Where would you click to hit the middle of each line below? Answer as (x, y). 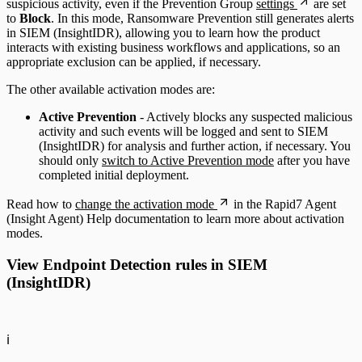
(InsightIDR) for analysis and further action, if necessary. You (195, 146)
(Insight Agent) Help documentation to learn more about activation (175, 219)
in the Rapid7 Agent (283, 204)
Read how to (41, 204)
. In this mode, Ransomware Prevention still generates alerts (202, 19)
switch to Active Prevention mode (188, 161)
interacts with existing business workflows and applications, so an (173, 48)
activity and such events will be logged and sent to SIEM (183, 132)
